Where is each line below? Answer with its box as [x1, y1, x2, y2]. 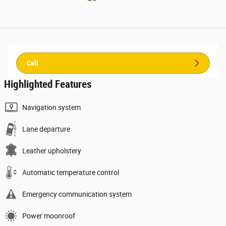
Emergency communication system [22, 190, 132, 198]
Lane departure [22, 125, 70, 133]
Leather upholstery [22, 146, 81, 155]
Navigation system [22, 103, 81, 111]
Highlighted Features [4, 78, 92, 90]
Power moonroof [22, 211, 75, 220]
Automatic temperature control [22, 168, 119, 177]
